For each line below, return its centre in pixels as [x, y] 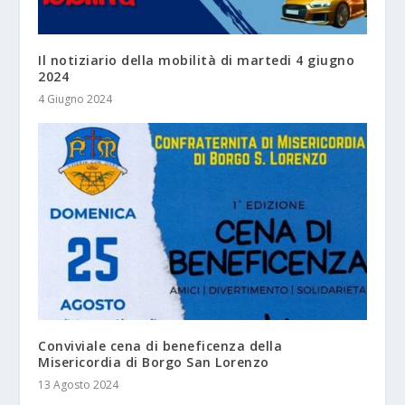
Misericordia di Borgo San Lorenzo [154, 363]
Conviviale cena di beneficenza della [160, 346]
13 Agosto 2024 [79, 385]
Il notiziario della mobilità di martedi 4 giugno [197, 61]
